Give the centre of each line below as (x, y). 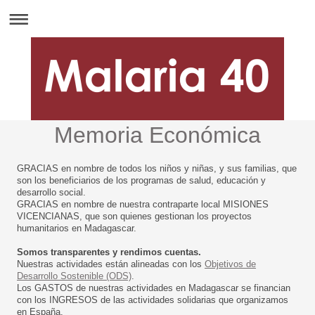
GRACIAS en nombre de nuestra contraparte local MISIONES (143, 204)
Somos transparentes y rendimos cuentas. (109, 252)
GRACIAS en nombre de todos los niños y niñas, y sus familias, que (157, 168)
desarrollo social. (51, 192)
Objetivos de (230, 264)
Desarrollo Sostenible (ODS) (74, 276)
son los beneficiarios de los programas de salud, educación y (141, 180)
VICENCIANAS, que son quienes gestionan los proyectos (134, 216)
